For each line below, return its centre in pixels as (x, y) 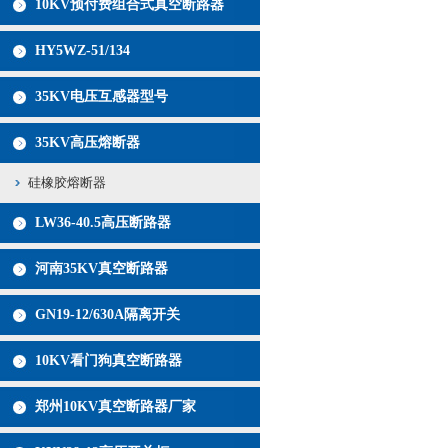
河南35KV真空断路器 (101, 268)
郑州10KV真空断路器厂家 (115, 406)
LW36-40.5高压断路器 (103, 222)
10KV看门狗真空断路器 (108, 360)
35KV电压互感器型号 (101, 96)
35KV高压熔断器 (87, 142)
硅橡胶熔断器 (67, 182)
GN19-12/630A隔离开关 (107, 314)
